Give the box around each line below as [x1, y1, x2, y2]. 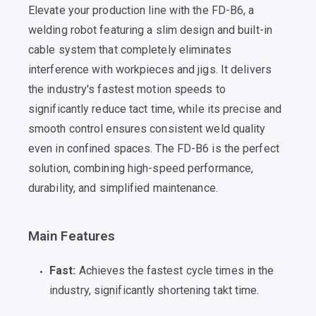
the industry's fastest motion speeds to [28, 83, 226, 97]
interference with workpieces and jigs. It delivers [28, 63, 272, 77]
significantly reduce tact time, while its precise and [28, 102, 282, 116]
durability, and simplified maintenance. [28, 181, 218, 195]
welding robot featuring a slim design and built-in [28, 23, 272, 37]
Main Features [28, 229, 116, 245]
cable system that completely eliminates [28, 43, 231, 57]
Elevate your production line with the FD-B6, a [28, 4, 255, 18]
